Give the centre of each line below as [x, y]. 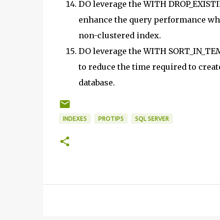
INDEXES [75, 118]
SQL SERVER [152, 118]
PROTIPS [111, 118]
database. [96, 82]
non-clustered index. [120, 35]
